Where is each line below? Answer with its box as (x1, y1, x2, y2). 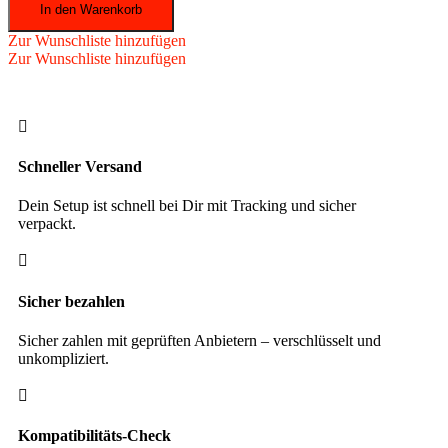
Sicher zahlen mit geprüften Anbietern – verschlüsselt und (18, 331, 381, 349)
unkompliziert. (18, 349, 109, 367)
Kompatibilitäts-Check (18, 427, 171, 445)
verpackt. (18, 215, 76, 233)
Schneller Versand (18, 157, 142, 175)
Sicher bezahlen (18, 292, 125, 310)
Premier (7, 39, 56, 57)
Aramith (7, 21, 59, 39)
